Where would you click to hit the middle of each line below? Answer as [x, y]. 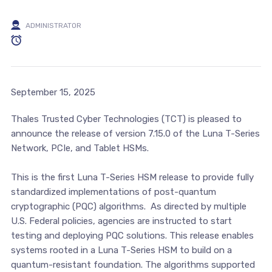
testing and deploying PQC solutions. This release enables [132, 235]
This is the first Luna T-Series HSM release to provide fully [132, 177]
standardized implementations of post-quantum [113, 192]
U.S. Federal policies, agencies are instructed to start [121, 221]
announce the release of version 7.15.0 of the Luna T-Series [135, 133]
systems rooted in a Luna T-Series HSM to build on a [121, 250]
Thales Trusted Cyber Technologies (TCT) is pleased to [126, 119]
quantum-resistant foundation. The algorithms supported [133, 264]
